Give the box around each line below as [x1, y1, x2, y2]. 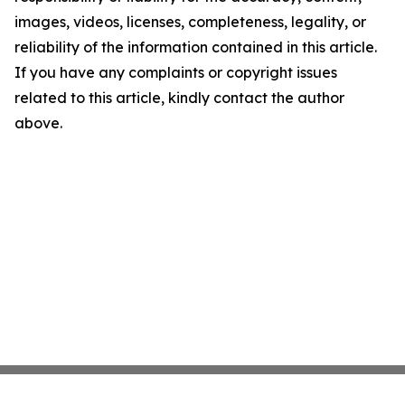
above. [14, 114, 62, 133]
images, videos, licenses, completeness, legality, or [14, 13, 366, 32]
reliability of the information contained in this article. [14, 38, 377, 57]
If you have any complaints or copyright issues [14, 63, 337, 82]
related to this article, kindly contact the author [14, 89, 344, 108]
